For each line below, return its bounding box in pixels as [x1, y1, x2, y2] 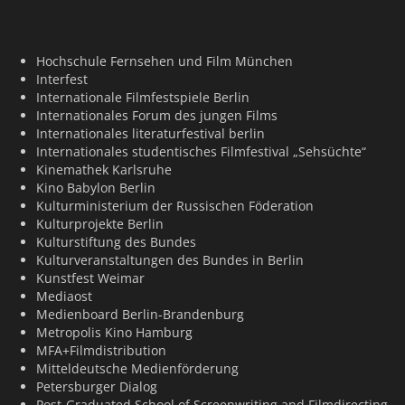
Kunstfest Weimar [36, 269, 145, 287]
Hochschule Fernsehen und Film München [36, 52, 293, 70]
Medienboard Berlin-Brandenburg [36, 306, 244, 323]
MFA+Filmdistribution [36, 342, 166, 359]
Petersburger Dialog [36, 378, 157, 395]
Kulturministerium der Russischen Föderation [36, 197, 314, 214]
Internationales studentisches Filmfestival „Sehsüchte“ [36, 143, 366, 160]
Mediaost [36, 287, 92, 305]
